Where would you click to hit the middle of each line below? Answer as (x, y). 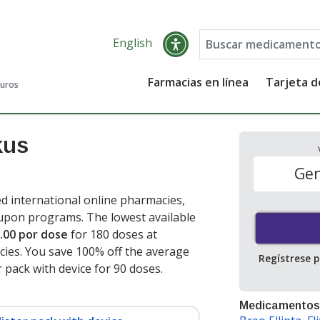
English (132, 43)
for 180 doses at (112, 234)
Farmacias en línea (199, 82)
